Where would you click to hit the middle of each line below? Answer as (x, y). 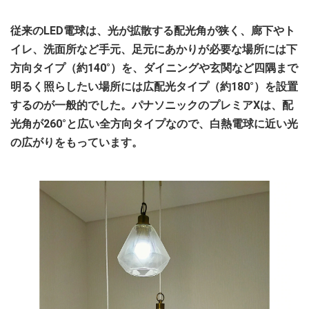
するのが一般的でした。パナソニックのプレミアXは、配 (152, 105)
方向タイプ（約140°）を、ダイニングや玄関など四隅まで (154, 68)
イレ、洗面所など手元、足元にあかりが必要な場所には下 (154, 49)
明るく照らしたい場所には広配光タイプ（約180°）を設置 (154, 87)
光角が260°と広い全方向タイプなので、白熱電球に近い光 (154, 124)
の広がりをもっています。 (77, 142)
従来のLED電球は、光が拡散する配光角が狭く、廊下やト (153, 31)
